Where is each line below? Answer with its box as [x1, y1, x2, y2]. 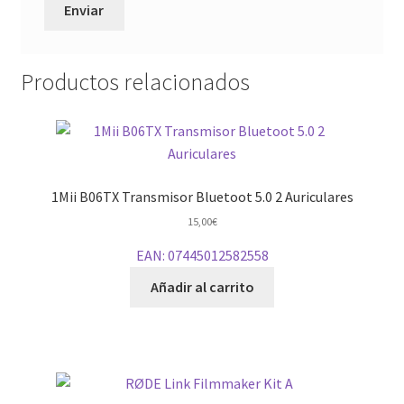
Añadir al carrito [150, 278, 254, 297]
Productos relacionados [20, 67, 250, 96]
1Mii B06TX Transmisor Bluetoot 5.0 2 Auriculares [50, 187, 353, 206]
